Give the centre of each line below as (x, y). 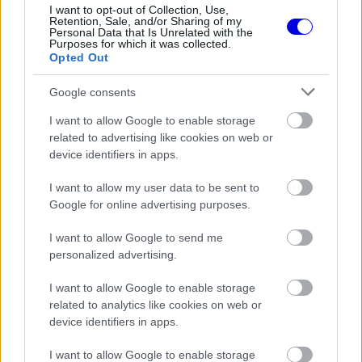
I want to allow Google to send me (136, 238)
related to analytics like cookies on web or (156, 305)
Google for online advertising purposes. (150, 204)
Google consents (93, 92)
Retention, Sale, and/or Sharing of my (145, 21)
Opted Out (79, 57)
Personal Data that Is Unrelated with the (151, 32)
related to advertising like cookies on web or (161, 137)
